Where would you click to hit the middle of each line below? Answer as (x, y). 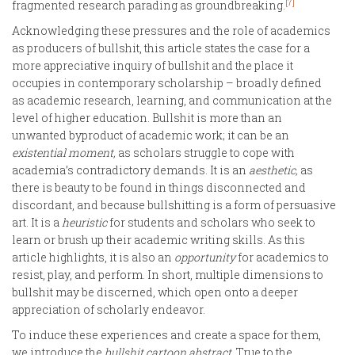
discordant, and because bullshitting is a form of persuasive (174, 204)
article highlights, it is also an (93, 257)
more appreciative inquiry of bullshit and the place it (153, 65)
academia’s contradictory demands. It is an (130, 170)
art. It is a (37, 222)
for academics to (283, 257)
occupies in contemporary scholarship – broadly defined (167, 82)
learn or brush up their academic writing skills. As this (158, 239)
